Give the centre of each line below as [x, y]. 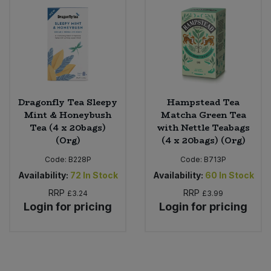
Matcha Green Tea [203, 115]
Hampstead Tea [203, 103]
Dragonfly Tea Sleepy [68, 103]
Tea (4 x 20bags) [68, 128]
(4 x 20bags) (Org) [203, 141]
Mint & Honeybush [68, 115]
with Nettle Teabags [203, 128]
